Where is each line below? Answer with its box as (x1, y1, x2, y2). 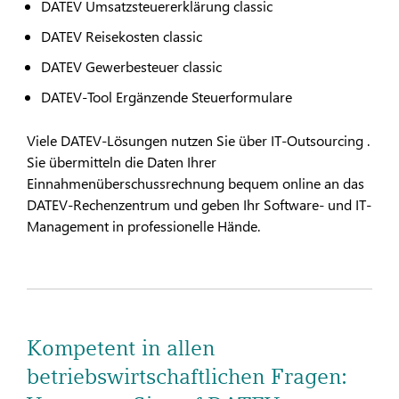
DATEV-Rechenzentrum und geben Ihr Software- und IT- (27, 194, 371, 214)
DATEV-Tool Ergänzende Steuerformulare (41, 86, 292, 106)
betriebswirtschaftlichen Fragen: (27, 363, 347, 390)
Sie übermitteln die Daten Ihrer (27, 151, 216, 171)
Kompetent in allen (27, 335, 215, 362)
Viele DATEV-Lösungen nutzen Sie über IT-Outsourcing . (27, 130, 370, 150)
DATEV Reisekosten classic (41, 26, 202, 45)
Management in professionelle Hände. (27, 216, 260, 235)
